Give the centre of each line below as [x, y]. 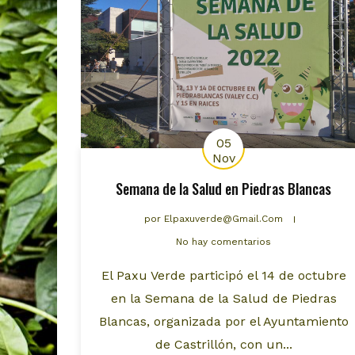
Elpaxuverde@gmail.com [223, 219]
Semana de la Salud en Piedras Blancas [223, 189]
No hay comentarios [223, 242]
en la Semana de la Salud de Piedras [223, 299]
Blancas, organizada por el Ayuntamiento [223, 322]
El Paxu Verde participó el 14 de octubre [223, 276]
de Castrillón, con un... [223, 345]
